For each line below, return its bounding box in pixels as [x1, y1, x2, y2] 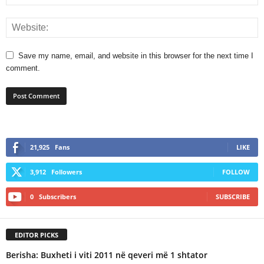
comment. [6, 63, 40, 72]
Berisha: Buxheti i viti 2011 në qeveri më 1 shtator [6, 249, 207, 260]
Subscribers [39, 192, 76, 201]
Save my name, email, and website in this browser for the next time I [18, 51, 253, 60]
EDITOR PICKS [15, 230, 58, 239]
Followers [51, 167, 82, 176]
